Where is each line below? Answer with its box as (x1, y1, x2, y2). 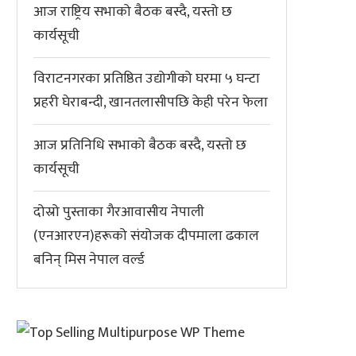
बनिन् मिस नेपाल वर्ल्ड (33, 248, 145, 272)
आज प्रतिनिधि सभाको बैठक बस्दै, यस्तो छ (33, 133, 246, 157)
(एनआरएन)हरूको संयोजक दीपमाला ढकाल (33, 224, 259, 248)
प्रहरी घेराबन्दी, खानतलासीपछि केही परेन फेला (33, 91, 268, 114)
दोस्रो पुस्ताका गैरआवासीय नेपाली (33, 200, 204, 224)
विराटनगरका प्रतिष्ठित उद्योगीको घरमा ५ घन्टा (33, 67, 260, 91)
